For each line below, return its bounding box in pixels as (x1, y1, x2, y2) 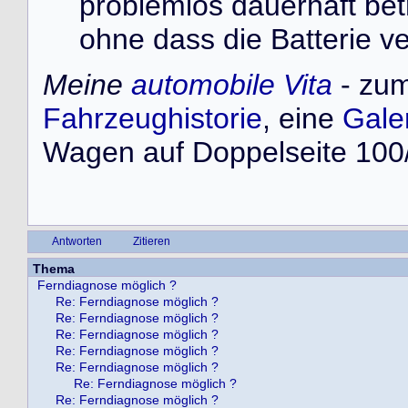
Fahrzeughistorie (43, 101, 262, 135)
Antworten (52, 235, 102, 247)
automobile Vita (131, 67, 332, 101)
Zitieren (133, 235, 170, 247)
